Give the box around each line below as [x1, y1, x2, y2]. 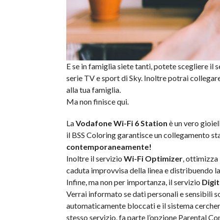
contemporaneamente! [66, 142, 152, 151]
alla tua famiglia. [66, 85, 121, 94]
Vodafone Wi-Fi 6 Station [75, 118, 167, 128]
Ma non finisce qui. [66, 97, 129, 106]
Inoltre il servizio [66, 154, 124, 163]
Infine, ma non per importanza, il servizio [66, 177, 202, 187]
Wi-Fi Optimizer [123, 154, 183, 163]
